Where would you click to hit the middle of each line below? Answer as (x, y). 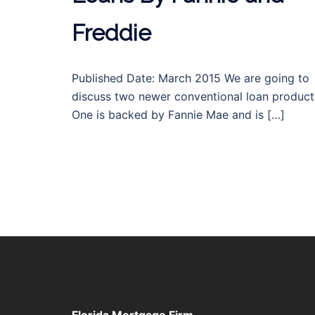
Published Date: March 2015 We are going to (191, 78)
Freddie (111, 33)
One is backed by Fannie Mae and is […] (178, 115)
